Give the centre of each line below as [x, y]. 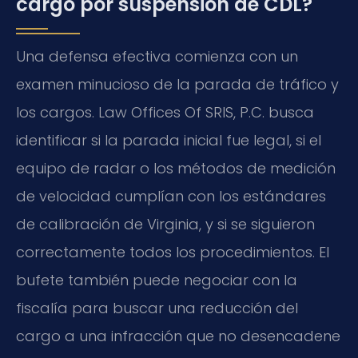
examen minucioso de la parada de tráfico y [177, 84]
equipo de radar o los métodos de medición [176, 168]
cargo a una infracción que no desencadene [178, 336]
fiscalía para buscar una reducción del [157, 308]
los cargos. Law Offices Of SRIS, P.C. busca [165, 112]
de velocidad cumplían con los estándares [171, 196]
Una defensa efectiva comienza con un [157, 56]
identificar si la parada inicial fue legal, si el [169, 140]
